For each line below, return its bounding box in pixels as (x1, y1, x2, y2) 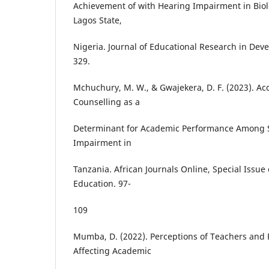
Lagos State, (73, 14, 122, 26)
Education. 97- (73, 178, 131, 190)
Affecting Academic (73, 245, 151, 257)
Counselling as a (73, 96, 140, 108)
